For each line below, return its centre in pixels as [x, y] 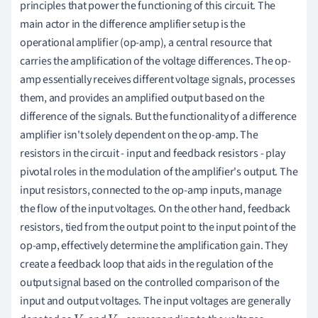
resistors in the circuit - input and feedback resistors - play [153, 154]
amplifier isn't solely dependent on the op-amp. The [139, 135]
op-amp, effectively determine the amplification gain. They [154, 246]
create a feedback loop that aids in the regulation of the [147, 264]
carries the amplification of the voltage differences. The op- [155, 61]
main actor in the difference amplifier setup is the [133, 24]
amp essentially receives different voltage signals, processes [158, 80]
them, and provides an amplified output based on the [142, 98]
